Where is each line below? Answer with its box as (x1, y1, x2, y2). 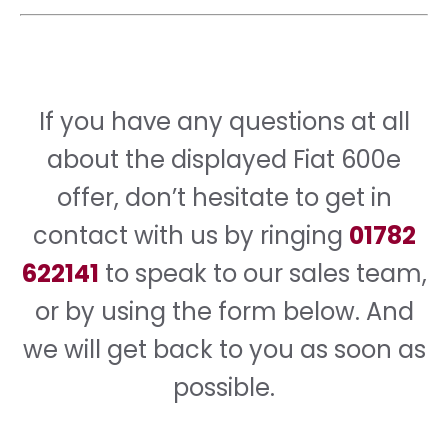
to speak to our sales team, (98, 256, 427, 290)
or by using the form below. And (34, 294, 414, 328)
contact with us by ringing (32, 218, 349, 252)
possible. (173, 370, 275, 404)
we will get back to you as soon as (22, 332, 426, 366)
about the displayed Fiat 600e (47, 142, 401, 176)
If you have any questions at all (38, 104, 410, 138)
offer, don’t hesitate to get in (56, 180, 392, 214)
